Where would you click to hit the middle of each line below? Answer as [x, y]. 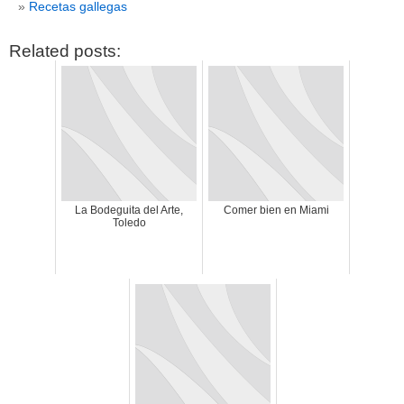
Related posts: [65, 51]
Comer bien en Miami [276, 211]
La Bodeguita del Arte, [129, 211]
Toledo [129, 223]
